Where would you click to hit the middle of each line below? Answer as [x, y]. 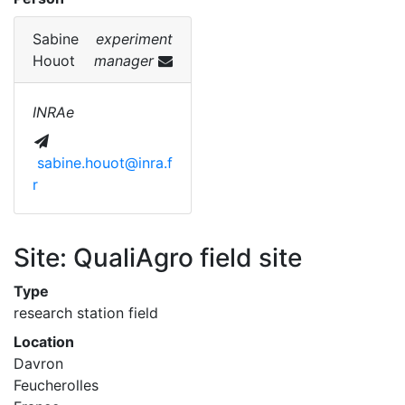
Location [44, 342]
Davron [38, 363]
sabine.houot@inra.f [105, 163]
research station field [86, 313]
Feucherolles [56, 385]
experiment [134, 39]
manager [126, 61]
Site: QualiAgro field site [158, 258]
